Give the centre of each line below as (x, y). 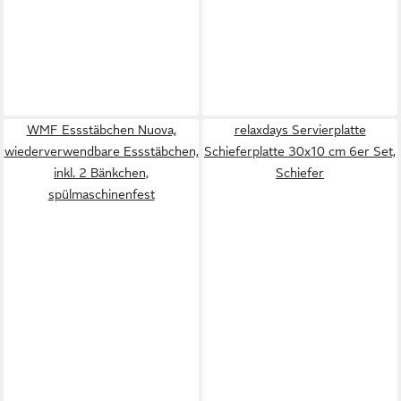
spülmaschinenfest (101, 194)
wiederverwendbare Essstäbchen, (101, 151)
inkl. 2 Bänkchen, (101, 173)
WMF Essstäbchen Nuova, (101, 130)
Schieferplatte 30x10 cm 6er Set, (300, 151)
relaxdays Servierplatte (300, 130)
